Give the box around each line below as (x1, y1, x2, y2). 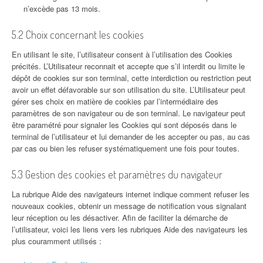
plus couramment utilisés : (12, 235, 102, 247)
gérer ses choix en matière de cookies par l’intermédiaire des (12, 96, 218, 107)
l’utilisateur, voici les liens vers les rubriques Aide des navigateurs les (12, 224, 248, 235)
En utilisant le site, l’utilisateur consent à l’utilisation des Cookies (12, 49, 232, 60)
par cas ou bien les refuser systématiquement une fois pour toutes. (12, 143, 240, 154)
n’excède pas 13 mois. (23, 3, 100, 14)
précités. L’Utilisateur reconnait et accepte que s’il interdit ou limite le (12, 60, 245, 72)
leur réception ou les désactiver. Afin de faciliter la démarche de (12, 212, 228, 223)
